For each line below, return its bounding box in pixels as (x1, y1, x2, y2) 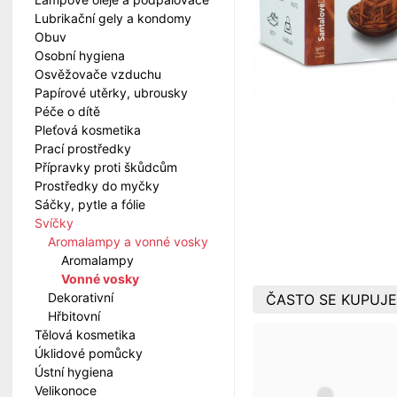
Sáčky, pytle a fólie (35, 197, 145, 212)
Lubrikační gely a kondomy (35, 11, 191, 26)
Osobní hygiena (35, 48, 125, 63)
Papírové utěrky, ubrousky (35, 85, 188, 100)
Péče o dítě (35, 104, 100, 119)
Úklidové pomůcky (35, 346, 143, 361)
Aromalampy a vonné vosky (48, 234, 208, 249)
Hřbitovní (48, 308, 100, 323)
